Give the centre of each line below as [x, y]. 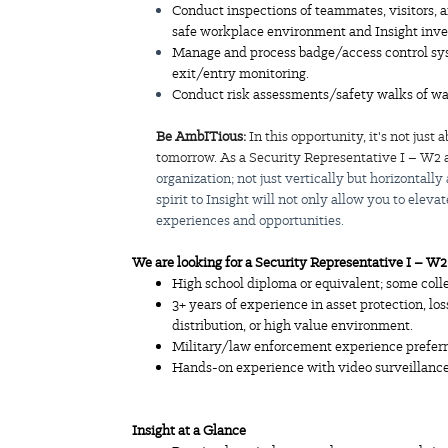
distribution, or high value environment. [295, 325]
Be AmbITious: [202, 136]
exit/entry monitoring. [243, 73]
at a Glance [212, 430]
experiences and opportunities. [250, 220]
